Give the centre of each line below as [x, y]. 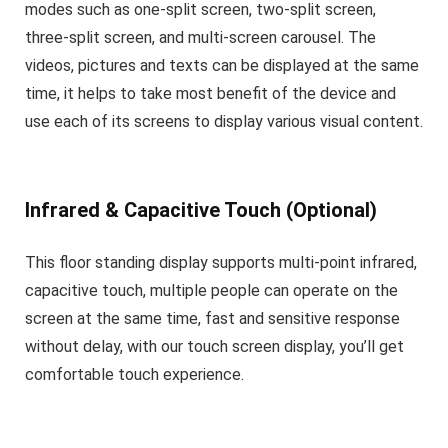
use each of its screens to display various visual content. [224, 122]
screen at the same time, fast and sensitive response [212, 319]
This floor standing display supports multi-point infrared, [221, 263]
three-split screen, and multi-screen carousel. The [200, 38]
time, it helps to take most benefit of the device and [210, 94]
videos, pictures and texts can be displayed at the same [222, 66]
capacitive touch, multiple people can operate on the [211, 291]
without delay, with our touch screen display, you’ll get [214, 347]
